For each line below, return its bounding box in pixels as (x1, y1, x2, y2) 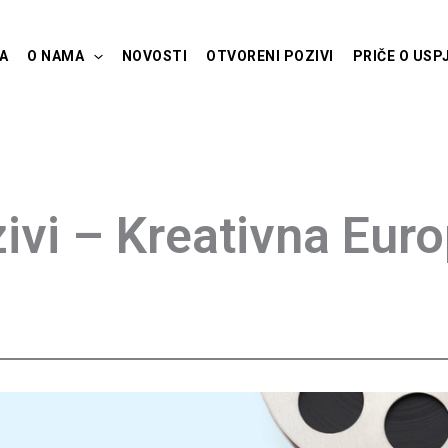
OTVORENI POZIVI (206, 48, 334, 64)
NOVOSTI (121, 48, 188, 64)
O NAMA (27, 48, 85, 64)
